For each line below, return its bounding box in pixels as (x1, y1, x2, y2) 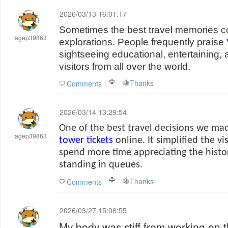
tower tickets (59, 135, 113, 146)
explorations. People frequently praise (59, 37, 226, 47)
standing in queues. (59, 160, 142, 170)
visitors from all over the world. (59, 61, 190, 72)
